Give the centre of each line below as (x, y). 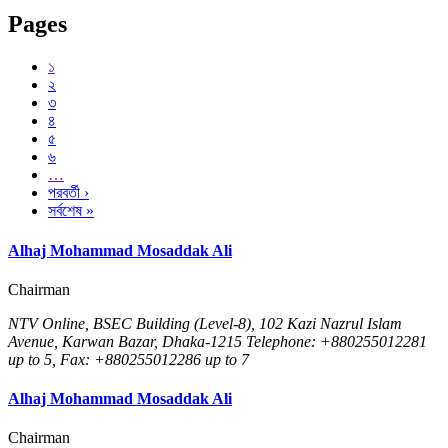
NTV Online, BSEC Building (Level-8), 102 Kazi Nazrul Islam (205, 323)
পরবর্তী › (68, 193)
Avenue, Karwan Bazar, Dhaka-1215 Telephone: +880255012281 (217, 341)
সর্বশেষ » (71, 211)
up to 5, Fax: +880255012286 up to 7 (128, 359)
